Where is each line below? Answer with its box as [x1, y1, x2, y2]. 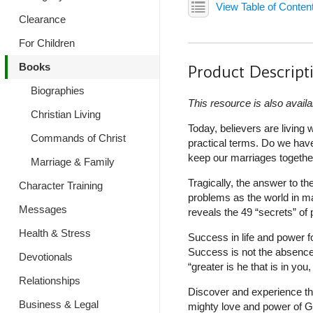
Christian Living [30, 108, 101, 120]
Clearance [19, 13, 66, 25]
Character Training [19, 180, 103, 191]
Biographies [30, 85, 85, 96]
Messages [19, 203, 67, 215]
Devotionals [19, 251, 73, 263]
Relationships [19, 275, 80, 286]
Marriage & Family [30, 156, 115, 168]
